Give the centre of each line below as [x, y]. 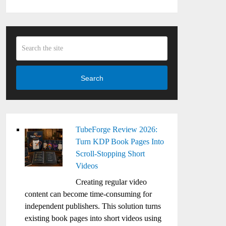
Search [92, 78]
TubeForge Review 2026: [117, 129]
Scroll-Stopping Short [110, 154]
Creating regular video [111, 182]
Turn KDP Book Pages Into [120, 142]
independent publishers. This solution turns [93, 206]
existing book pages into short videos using [93, 218]
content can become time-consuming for [89, 194]
